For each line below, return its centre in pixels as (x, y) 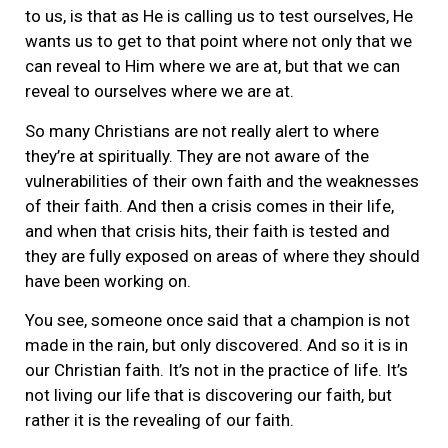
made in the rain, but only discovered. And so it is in (216, 344)
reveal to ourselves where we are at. (159, 91)
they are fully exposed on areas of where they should (222, 255)
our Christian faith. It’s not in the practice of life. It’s (216, 369)
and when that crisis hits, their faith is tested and (207, 230)
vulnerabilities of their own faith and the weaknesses (222, 180)
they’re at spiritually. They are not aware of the (197, 155)
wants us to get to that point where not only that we (218, 41)
